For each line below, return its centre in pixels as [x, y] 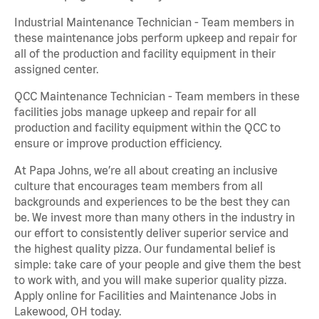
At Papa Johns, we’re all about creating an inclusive [146, 171]
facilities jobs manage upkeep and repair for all [135, 112]
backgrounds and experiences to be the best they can [152, 202]
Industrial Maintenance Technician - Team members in [154, 22]
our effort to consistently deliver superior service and [151, 233]
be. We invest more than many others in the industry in [155, 218]
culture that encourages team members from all [138, 186]
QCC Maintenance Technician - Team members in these [157, 96]
